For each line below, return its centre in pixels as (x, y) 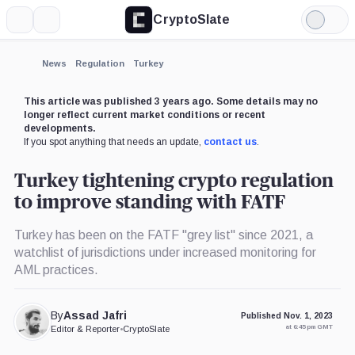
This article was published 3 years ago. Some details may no (170, 101)
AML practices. (56, 269)
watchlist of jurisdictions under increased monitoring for (165, 252)
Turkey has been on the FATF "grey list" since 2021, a (163, 235)
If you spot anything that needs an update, (113, 141)
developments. (59, 128)
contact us (230, 141)
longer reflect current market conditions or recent (144, 115)
